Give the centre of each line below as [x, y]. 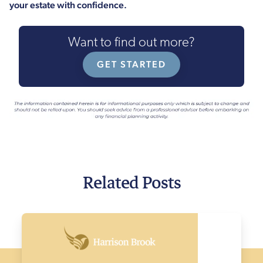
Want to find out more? [131, 43]
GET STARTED [131, 64]
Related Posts [131, 181]
